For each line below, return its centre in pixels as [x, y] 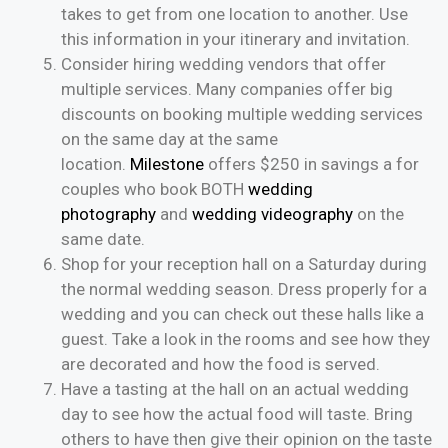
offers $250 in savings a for [311, 164]
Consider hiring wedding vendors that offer [223, 64]
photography [108, 214]
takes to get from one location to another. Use [234, 14]
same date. [103, 239]
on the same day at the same [169, 139]
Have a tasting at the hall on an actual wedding [235, 389]
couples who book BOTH [154, 189]
